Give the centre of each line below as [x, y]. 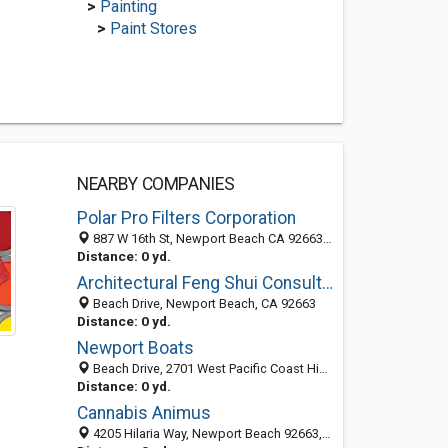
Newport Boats [135, 348]
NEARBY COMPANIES [155, 184]
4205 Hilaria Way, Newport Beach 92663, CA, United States [205, 433]
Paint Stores [153, 28]
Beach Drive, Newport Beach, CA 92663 [202, 303]
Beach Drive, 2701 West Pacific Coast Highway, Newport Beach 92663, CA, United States [204, 368]
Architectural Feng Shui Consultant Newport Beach [327, 283]
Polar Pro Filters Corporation [186, 218]
